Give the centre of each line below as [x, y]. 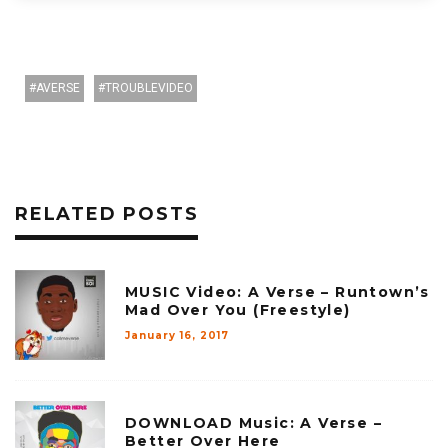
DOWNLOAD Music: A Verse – [253, 423]
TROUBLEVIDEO [149, 88]
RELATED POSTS [107, 214]
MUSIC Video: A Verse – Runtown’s [277, 292]
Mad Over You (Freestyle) [238, 310]
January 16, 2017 [177, 336]
